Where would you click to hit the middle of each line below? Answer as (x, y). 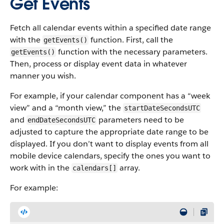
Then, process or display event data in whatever (98, 64)
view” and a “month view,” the (66, 108)
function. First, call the (131, 40)
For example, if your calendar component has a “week (110, 96)
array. (129, 168)
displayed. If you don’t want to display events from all (109, 144)
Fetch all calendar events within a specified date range (110, 28)
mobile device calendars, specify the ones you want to (110, 156)
